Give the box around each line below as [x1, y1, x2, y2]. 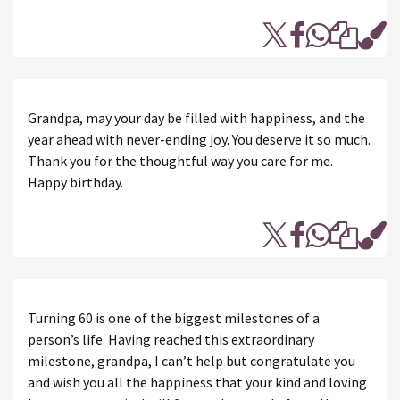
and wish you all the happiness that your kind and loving [28, 373, 367, 391]
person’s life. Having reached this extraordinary [28, 330, 314, 348]
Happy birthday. [28, 173, 123, 191]
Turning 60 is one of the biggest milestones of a [28, 309, 320, 327]
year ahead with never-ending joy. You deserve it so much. [28, 130, 371, 148]
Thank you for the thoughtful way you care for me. [28, 152, 333, 170]
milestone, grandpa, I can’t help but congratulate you [28, 352, 355, 370]
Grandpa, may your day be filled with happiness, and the [28, 109, 365, 127]
